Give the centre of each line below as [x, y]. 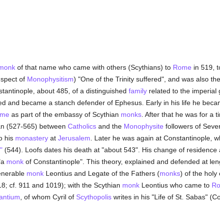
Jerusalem [74, 138]
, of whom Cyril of [48, 197]
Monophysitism [50, 79]
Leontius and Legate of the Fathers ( [101, 173]
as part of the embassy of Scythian [65, 114]
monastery [31, 138]
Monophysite [143, 126]
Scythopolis [94, 197]
